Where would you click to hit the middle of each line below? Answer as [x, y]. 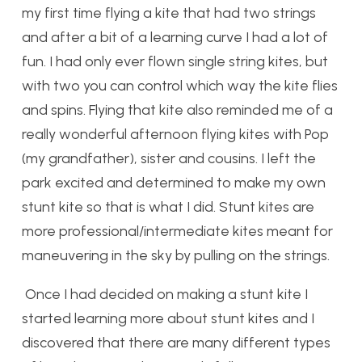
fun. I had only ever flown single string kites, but [175, 62]
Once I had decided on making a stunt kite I [165, 295]
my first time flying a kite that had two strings [169, 13]
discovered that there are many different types [176, 343]
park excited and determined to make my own [174, 183]
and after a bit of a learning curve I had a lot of [175, 38]
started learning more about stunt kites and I [168, 319]
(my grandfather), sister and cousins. [141, 159]
